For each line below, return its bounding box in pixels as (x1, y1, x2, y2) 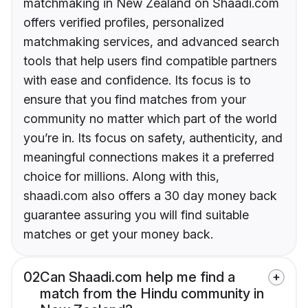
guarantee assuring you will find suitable (23, 208, 249, 223)
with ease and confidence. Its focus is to (23, 73, 251, 88)
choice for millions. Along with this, (23, 169, 219, 184)
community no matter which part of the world (23, 111, 277, 126)
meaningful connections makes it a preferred (23, 150, 274, 165)
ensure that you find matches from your (23, 92, 246, 107)
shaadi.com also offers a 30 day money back (23, 188, 277, 203)
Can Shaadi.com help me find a (40, 269, 235, 286)
